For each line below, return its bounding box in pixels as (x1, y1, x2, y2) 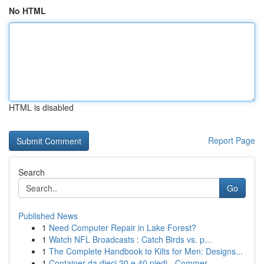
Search (18, 166, 45, 178)
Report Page (208, 134, 255, 146)
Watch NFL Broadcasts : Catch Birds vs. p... (49, 233, 212, 245)
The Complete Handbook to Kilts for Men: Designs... (49, 245, 243, 257)
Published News (18, 210, 78, 222)
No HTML (9, 5, 46, 16)
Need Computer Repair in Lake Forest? (49, 222, 196, 233)
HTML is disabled (9, 101, 74, 113)
